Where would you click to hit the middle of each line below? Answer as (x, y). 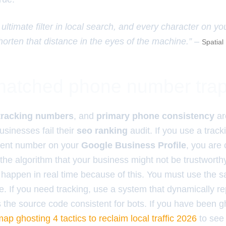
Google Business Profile (134, 145)
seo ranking (102, 131)
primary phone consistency (155, 116)
